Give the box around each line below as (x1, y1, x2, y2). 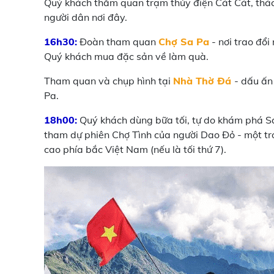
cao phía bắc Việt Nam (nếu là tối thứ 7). (44, 143, 229, 155)
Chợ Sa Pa (158, 35, 209, 48)
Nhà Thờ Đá (173, 75, 234, 87)
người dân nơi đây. (44, 11, 127, 23)
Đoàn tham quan (77, 35, 158, 48)
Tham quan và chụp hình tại (44, 75, 173, 87)
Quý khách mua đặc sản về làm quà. (44, 50, 209, 62)
